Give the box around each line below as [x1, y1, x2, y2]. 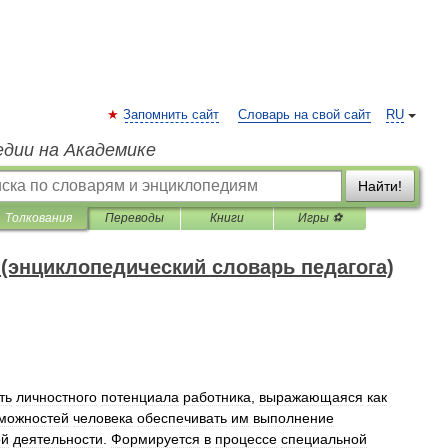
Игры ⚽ [298, 211, 342, 225]
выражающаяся [259, 389, 363, 405]
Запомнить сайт [123, 108, 219, 122]
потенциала [101, 389, 179, 405]
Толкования [5, 211, 72, 225]
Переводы [104, 211, 164, 225]
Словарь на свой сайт [238, 108, 371, 122]
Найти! [358, 178, 402, 194]
